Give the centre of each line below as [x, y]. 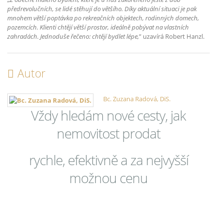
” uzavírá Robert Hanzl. [172, 37]
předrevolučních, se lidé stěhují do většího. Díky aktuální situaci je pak [102, 9]
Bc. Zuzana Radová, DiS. [137, 99]
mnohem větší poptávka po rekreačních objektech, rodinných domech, [103, 18]
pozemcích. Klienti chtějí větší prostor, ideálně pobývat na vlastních [98, 27]
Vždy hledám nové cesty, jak [108, 116]
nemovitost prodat [108, 133]
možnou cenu [108, 178]
